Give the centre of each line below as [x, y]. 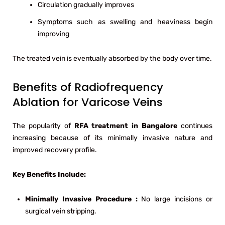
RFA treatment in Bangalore [126, 126]
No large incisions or [177, 199]
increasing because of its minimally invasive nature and [113, 138]
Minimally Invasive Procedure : [83, 199]
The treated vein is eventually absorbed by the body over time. [112, 58]
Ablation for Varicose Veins [88, 102]
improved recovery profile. [55, 150]
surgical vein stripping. [61, 211]
